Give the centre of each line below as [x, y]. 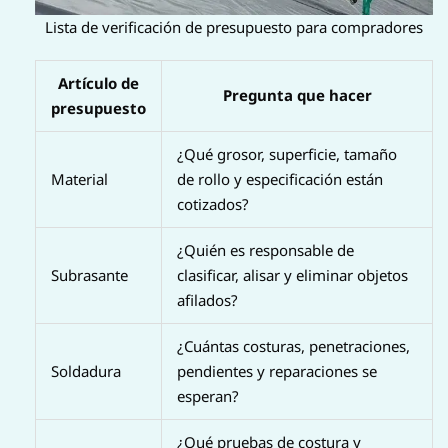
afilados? [207, 300]
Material [79, 179]
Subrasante [89, 275]
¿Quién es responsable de [265, 250]
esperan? [208, 396]
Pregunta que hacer [297, 95]
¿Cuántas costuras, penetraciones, [293, 346]
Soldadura [86, 371]
